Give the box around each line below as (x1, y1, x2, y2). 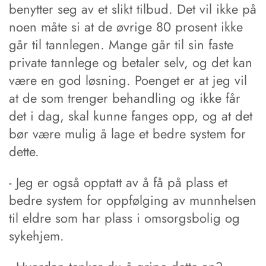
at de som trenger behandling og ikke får (9, 88, 240, 108)
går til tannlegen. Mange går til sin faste (9, 35, 233, 55)
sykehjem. (9, 226, 64, 246)
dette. (9, 142, 39, 161)
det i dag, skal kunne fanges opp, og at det (9, 106, 252, 126)
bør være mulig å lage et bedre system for (9, 124, 246, 144)
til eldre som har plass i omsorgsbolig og (9, 208, 240, 228)
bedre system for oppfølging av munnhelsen (9, 191, 256, 210)
